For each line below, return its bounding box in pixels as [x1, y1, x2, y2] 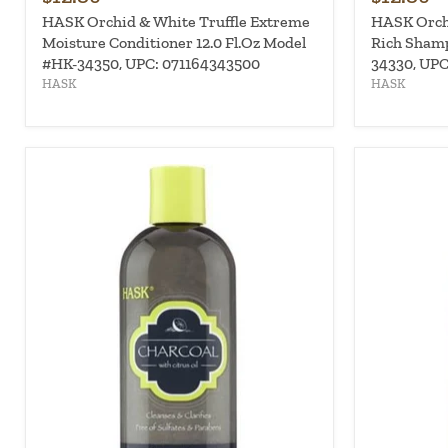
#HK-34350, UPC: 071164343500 [42, 53, 260, 73]
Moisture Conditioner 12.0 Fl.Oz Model [42, 32, 306, 52]
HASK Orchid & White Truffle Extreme [42, 11, 310, 31]
